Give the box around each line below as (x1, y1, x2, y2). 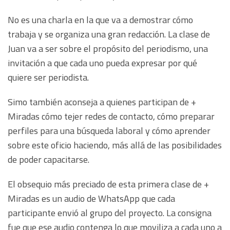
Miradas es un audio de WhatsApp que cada (8, 191, 175, 206)
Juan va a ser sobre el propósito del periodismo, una (8, 42, 208, 56)
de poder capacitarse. (8, 152, 91, 167)
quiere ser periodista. (8, 70, 91, 85)
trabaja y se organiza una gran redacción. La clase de (8, 27, 210, 42)
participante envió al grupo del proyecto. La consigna (8, 206, 212, 220)
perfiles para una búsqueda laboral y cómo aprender (8, 124, 210, 138)
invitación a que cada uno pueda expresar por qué (8, 56, 197, 70)
